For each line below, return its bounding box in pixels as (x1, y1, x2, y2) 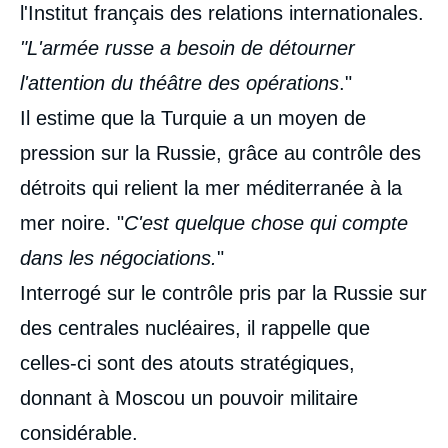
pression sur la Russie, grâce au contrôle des (20, 142, 421, 164)
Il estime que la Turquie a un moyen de (20, 107, 366, 129)
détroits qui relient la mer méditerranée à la (20, 177, 402, 199)
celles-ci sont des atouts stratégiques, (20, 352, 355, 374)
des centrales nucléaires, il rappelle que (20, 317, 370, 339)
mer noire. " (20, 212, 124, 234)
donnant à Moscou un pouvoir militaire (20, 387, 358, 409)
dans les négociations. (20, 247, 217, 269)
